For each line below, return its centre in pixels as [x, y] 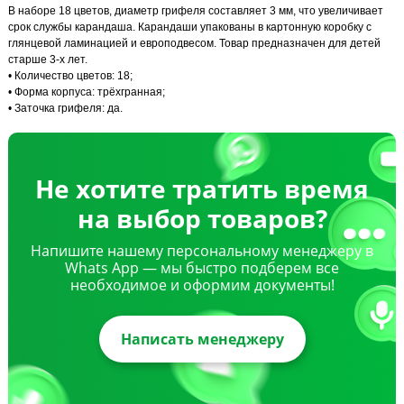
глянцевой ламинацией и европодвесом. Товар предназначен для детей [194, 43]
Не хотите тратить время [202, 188]
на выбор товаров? [202, 218]
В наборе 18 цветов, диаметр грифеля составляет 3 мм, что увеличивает [196, 10]
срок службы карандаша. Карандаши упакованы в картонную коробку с [190, 27]
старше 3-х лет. [48, 59]
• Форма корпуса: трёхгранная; [87, 92]
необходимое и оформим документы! [202, 285]
